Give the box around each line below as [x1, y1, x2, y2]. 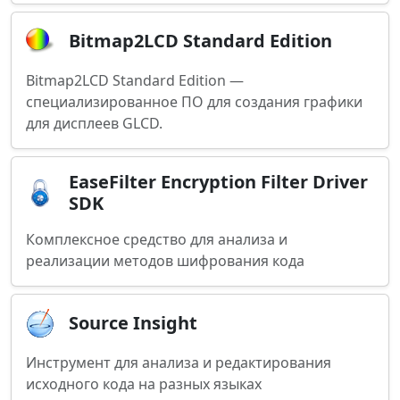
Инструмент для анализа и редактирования [26, 353, 331, 372]
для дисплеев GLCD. [26, 113, 162, 133]
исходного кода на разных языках [26, 374, 262, 394]
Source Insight [69, 311, 197, 335]
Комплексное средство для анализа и [26, 229, 287, 249]
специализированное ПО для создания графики [26, 92, 362, 112]
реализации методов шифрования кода [26, 251, 304, 271]
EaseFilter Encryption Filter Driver [69, 170, 368, 194]
